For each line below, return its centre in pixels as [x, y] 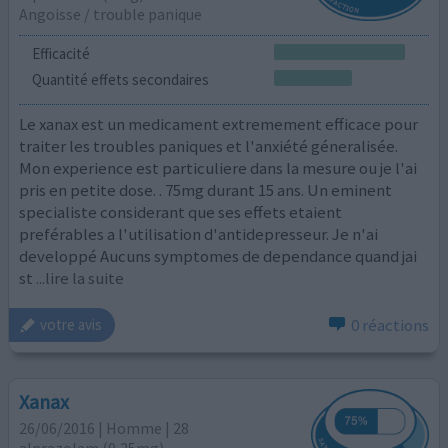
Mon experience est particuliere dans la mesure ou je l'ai [218, 168]
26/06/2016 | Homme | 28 [104, 428]
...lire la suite [80, 278]
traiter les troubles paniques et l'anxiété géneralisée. [209, 146]
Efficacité [60, 54]
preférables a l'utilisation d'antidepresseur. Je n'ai [199, 234]
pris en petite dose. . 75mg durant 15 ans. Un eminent [206, 190]
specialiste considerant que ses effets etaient [181, 212]
